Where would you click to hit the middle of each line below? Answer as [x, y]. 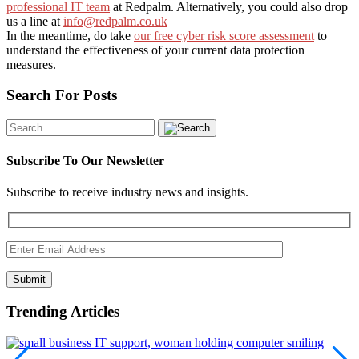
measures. [31, 64]
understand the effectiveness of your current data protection [155, 50]
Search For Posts [62, 95]
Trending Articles [63, 311]
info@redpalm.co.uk [115, 21]
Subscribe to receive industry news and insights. [127, 192]
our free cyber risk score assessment [224, 35]
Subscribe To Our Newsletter [85, 161]
